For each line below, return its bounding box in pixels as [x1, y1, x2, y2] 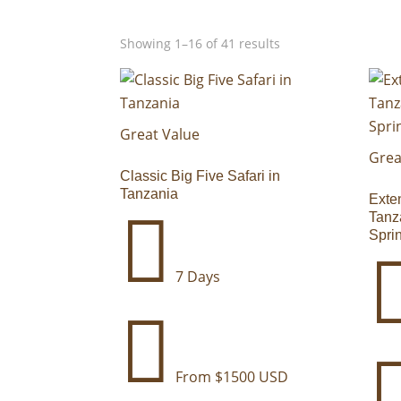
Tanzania [120, 185, 179, 201]
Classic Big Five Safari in [120, 167, 281, 183]
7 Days [172, 266, 221, 286]
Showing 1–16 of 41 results [120, 34, 281, 52]
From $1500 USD [172, 366, 289, 387]
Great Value [120, 124, 200, 144]
